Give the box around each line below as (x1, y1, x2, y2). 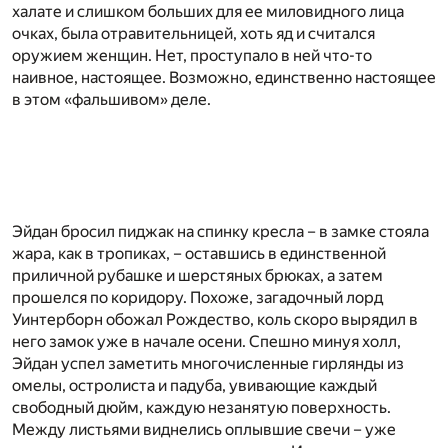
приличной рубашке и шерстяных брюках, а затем (12, 265, 383, 285)
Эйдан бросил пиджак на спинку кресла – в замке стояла (12, 221, 429, 241)
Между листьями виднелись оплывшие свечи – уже (12, 419, 396, 439)
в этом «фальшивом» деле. (12, 89, 211, 109)
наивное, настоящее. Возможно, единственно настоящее (12, 67, 436, 87)
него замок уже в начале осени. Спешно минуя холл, (12, 331, 401, 351)
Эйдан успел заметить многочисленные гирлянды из (12, 353, 404, 373)
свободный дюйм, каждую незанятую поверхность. (12, 397, 391, 417)
